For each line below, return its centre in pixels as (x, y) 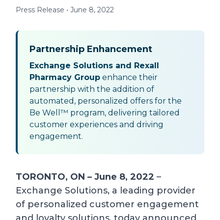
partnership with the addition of (92, 89)
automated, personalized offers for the (106, 101)
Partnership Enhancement (91, 49)
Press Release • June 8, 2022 (65, 10)
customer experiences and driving (96, 125)
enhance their (129, 78)
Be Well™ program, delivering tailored (105, 113)
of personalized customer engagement (107, 205)
